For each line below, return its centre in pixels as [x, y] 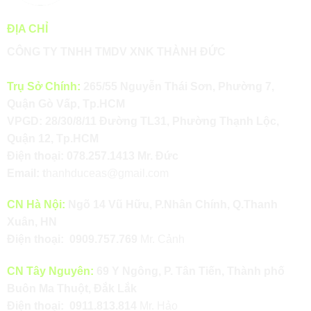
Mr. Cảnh [161, 239]
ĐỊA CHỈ [27, 28]
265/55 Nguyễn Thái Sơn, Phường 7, [177, 86]
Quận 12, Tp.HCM [52, 138]
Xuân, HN [33, 222]
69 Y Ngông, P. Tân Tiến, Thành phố [189, 271]
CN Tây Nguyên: [50, 271]
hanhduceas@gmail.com [107, 173]
